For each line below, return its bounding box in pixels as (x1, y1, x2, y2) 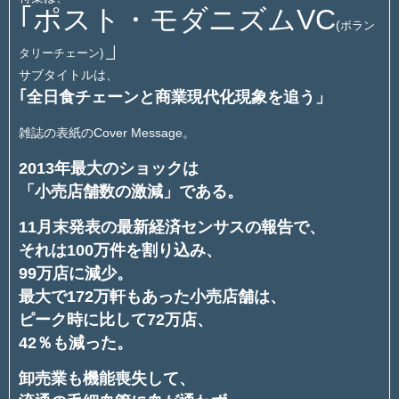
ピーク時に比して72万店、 (19, 310, 213, 329)
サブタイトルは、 (19, 67, 118, 82)
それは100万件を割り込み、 (19, 240, 222, 259)
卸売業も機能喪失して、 (19, 370, 195, 388)
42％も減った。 (19, 333, 133, 352)
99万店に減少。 (19, 264, 133, 282)
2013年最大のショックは (19, 159, 199, 177)
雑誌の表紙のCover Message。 (19, 126, 195, 141)
